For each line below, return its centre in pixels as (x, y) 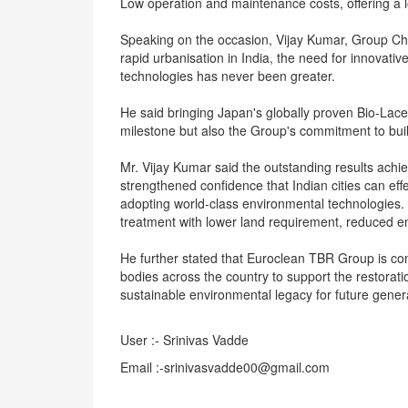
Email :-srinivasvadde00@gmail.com (225, 367)
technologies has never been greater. (228, 76)
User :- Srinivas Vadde (184, 340)
